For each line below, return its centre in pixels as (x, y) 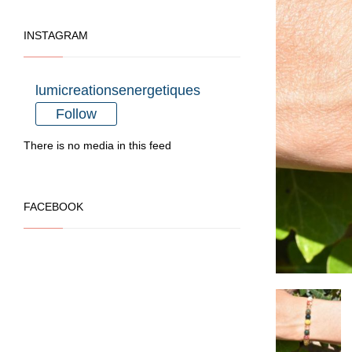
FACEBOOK (53, 207)
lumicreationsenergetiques (118, 90)
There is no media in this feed (97, 145)
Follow (76, 114)
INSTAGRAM (56, 35)
